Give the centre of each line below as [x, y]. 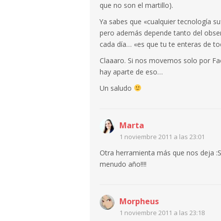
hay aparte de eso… [131, 72]
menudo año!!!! [123, 164]
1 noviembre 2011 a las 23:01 [162, 136]
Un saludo [117, 88]
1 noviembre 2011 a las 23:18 [162, 212]
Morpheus [139, 201]
